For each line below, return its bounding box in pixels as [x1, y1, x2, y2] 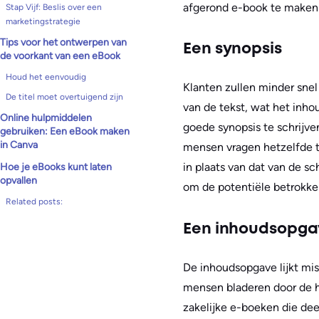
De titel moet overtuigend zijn [6, 92, 123, 102]
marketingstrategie [6, 16, 80, 26]
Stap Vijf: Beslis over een [6, 2, 102, 12]
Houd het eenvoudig [6, 72, 86, 82]
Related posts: [6, 197, 63, 206]
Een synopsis [183, 42, 282, 57]
